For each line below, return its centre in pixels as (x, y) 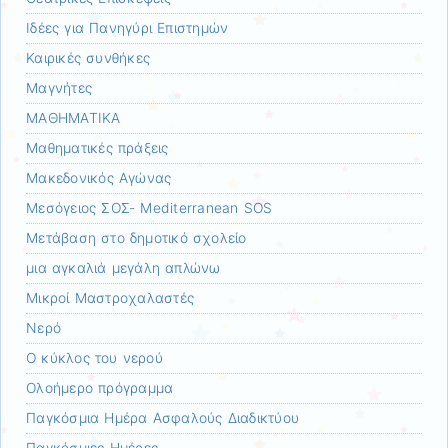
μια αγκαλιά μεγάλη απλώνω (123, 267)
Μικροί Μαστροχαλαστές (110, 297)
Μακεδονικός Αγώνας (99, 177)
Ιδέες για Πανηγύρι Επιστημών (127, 27)
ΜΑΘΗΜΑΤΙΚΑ (73, 117)
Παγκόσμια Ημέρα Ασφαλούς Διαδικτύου (163, 417)
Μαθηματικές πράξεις (97, 147)
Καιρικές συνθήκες (88, 57)
